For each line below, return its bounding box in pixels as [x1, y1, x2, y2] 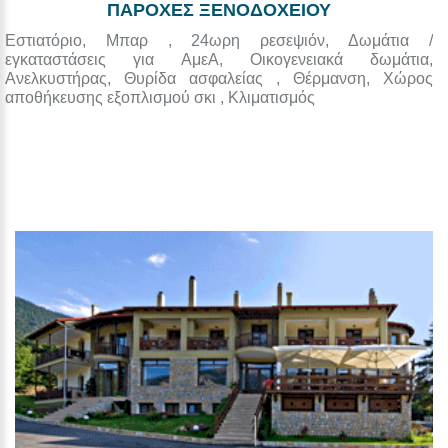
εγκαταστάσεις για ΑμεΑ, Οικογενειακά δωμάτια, [5, 51, 433, 69]
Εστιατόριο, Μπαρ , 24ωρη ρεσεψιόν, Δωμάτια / [5, 32, 433, 50]
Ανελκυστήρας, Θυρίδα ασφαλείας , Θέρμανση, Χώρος [5, 70, 433, 88]
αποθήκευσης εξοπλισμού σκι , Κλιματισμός [5, 89, 315, 107]
